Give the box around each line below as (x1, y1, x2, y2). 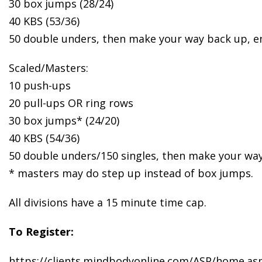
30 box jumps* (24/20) (9, 113, 119, 127)
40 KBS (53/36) (9, 13, 80, 28)
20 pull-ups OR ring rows (9, 95, 133, 110)
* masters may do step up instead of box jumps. (9, 166, 253, 180)
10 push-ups (9, 78, 71, 92)
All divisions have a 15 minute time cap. (9, 195, 206, 209)
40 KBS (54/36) (9, 130, 80, 145)
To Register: (9, 224, 74, 239)
